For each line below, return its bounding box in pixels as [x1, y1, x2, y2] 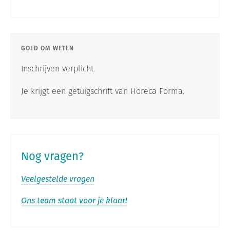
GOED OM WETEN [21, 43, 74, 52]
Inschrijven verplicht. [21, 62, 95, 74]
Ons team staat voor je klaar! [21, 194, 127, 206]
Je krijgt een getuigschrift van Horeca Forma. [21, 85, 184, 97]
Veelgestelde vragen [21, 172, 94, 185]
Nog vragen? [21, 148, 84, 164]
